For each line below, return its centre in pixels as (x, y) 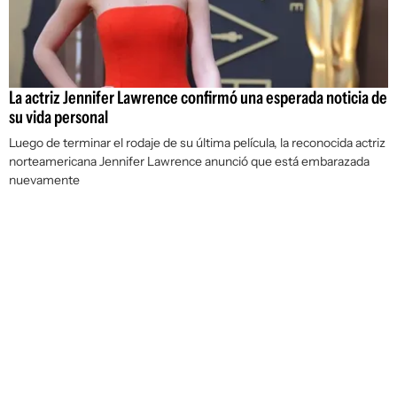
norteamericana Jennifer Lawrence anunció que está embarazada (189, 162)
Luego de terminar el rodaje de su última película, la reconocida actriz (197, 143)
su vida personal (58, 117)
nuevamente (44, 180)
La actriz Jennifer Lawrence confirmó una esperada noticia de (198, 98)
